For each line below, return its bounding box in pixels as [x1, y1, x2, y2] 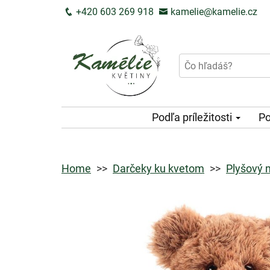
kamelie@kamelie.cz [168, 6, 257, 17]
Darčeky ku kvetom [113, 162, 204, 175]
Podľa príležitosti [151, 110, 234, 124]
